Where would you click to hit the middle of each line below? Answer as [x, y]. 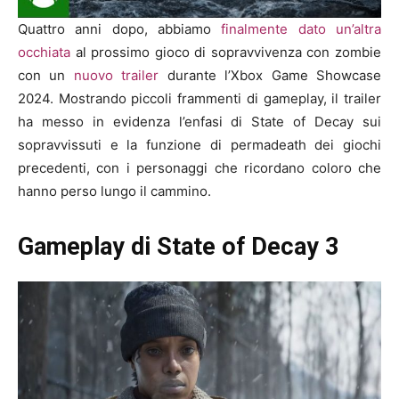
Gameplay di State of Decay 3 [178, 247]
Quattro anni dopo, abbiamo [120, 29]
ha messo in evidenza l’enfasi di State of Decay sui [199, 122]
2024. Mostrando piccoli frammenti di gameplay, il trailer [199, 99]
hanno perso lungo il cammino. [114, 191]
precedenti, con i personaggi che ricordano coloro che [199, 168]
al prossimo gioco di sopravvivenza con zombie [226, 53]
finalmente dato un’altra [301, 29]
